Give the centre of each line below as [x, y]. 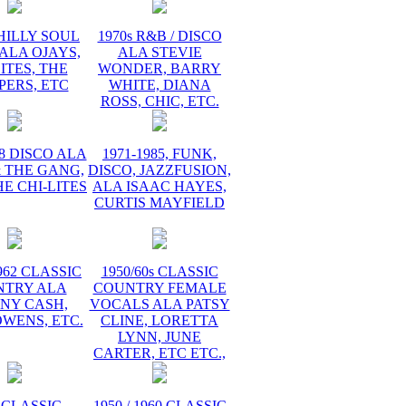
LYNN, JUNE [159, 337]
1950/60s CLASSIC [159, 271]
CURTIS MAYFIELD [159, 203]
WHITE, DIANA [159, 85]
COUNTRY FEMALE [159, 288]
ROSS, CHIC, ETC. [159, 101]
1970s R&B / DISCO [159, 36]
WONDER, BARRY [159, 68]
